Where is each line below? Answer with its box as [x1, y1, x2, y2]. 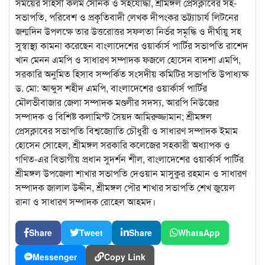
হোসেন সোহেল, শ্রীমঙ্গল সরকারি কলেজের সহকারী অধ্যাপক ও [15, 137, 230, 151]
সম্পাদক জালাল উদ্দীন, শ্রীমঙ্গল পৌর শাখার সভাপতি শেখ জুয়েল [15, 180, 235, 194]
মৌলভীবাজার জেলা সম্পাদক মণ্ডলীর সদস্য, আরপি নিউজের [15, 95, 219, 109]
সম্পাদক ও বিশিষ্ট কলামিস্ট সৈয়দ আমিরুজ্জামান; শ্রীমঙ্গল [15, 109, 212, 123]
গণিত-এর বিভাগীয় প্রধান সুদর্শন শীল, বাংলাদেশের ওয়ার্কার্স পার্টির [15, 151, 244, 166]
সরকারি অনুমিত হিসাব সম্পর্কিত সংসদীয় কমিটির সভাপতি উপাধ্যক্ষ [15, 66, 248, 80]
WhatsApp [178, 226, 220, 238]
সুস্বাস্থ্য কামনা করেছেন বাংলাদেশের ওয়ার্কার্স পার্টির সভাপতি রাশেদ [15, 38, 248, 52]
